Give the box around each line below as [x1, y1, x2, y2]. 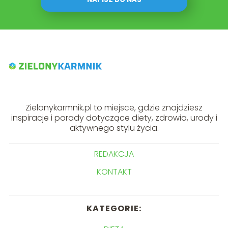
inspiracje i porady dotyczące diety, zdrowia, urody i [11, 112, 217, 124]
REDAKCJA [94, 148, 134, 160]
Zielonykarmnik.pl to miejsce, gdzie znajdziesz [25, 102, 203, 114]
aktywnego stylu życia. [69, 122, 159, 134]
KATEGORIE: [87, 203, 141, 215]
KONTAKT [96, 166, 132, 178]
